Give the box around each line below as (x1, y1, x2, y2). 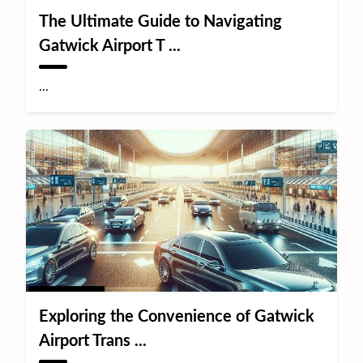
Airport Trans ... (39, 332, 147, 349)
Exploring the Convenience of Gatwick (39, 308, 315, 325)
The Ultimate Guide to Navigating (39, 13, 283, 30)
